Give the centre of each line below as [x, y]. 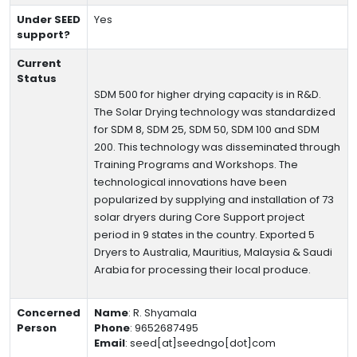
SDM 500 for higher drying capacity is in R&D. [208, 94]
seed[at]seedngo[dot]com [203, 343]
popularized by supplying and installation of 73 [214, 200]
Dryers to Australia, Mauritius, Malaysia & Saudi [213, 252]
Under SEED [49, 20]
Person [37, 328]
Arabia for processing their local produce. [202, 270]
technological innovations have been [190, 182]
